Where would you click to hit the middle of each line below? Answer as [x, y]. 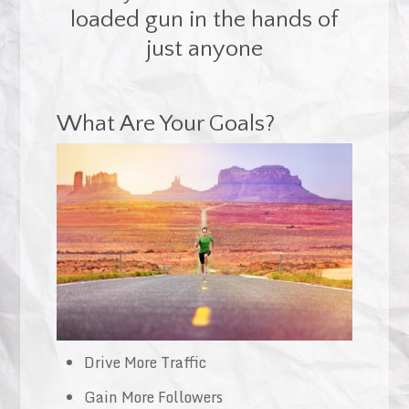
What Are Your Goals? [166, 124]
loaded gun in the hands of [204, 20]
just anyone [204, 49]
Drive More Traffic [146, 362]
